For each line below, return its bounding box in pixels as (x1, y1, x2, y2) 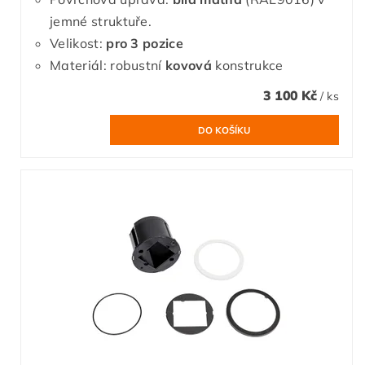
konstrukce (211, 56, 284, 73)
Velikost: (50, 34, 107, 51)
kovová (165, 56, 212, 73)
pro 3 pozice (106, 34, 184, 51)
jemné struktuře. (50, 12, 152, 29)
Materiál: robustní (50, 56, 166, 73)
